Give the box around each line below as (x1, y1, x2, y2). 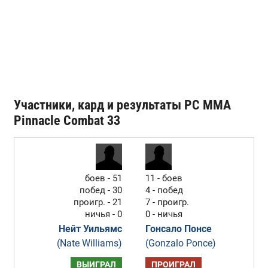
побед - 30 (80, 185, 123, 196)
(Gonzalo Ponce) (145, 237, 217, 249)
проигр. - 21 (74, 197, 123, 208)
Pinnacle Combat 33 (13, 112, 120, 128)
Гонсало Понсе (145, 223, 212, 234)
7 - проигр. (145, 197, 190, 208)
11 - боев (145, 173, 183, 184)
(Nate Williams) (57, 237, 123, 249)
